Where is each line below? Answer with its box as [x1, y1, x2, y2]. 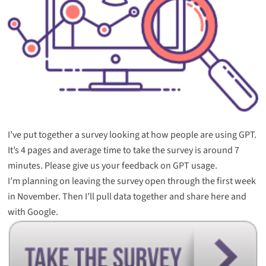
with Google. [7, 205, 58, 219]
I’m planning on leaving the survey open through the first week [7, 175, 256, 188]
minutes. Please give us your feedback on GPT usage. [7, 159, 217, 173]
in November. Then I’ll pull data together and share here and [7, 190, 246, 204]
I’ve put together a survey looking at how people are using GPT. [7, 128, 256, 142]
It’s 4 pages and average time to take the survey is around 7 [7, 144, 239, 157]
